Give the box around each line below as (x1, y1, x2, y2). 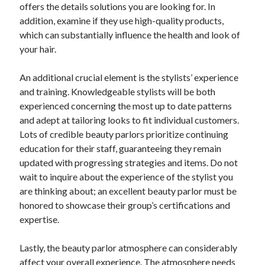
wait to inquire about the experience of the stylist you (20, 171, 234, 183)
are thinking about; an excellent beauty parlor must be (20, 185, 237, 197)
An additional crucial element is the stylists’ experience (20, 72, 239, 83)
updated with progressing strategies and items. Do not (20, 157, 238, 169)
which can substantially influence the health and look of (20, 29, 241, 41)
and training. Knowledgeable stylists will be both (20, 86, 216, 98)
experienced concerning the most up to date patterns (20, 100, 232, 112)
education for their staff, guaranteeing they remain (20, 143, 222, 154)
